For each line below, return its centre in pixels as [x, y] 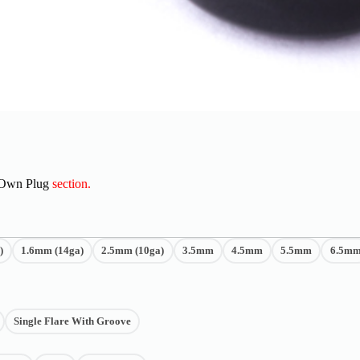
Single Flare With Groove [73, 322]
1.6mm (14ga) [53, 251]
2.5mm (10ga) [133, 251]
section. [72, 184]
